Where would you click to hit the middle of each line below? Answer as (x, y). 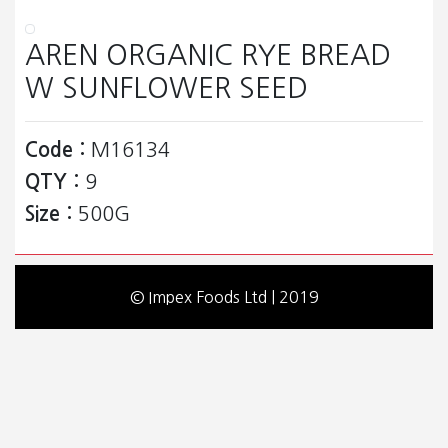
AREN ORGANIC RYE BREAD (208, 55)
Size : (48, 214)
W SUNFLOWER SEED (166, 88)
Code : (55, 150)
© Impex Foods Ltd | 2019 (224, 297)
